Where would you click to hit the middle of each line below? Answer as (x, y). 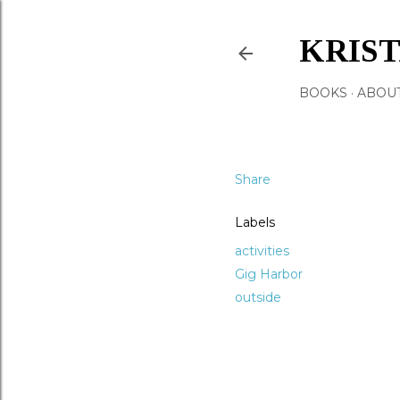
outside (258, 297)
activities (262, 251)
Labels (255, 222)
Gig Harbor (269, 274)
